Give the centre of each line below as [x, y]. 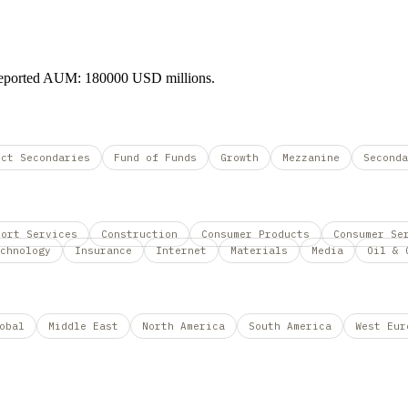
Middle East [83, 326]
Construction [139, 234]
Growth [240, 158]
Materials [259, 250]
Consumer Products [255, 234]
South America [290, 326]
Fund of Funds [155, 158]
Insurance [103, 250]
